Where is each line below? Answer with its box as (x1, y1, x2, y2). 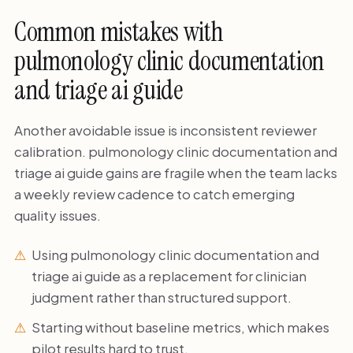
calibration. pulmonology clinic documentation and (13, 143, 337, 161)
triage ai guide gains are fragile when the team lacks (13, 164, 337, 182)
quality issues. (13, 206, 101, 225)
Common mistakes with (13, 15, 224, 50)
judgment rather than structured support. (32, 288, 292, 306)
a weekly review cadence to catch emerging (13, 185, 295, 203)
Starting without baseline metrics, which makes (32, 318, 330, 336)
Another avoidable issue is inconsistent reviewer (13, 121, 317, 139)
